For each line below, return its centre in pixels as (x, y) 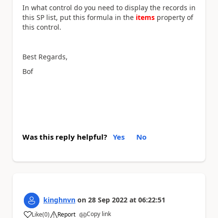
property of (175, 17)
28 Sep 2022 (108, 200)
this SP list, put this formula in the (78, 17)
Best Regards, (45, 56)
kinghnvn (59, 200)
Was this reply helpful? (65, 137)
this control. (42, 27)
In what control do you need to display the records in (109, 7)
